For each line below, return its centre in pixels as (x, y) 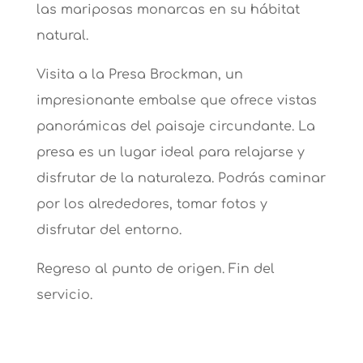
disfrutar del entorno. (109, 231)
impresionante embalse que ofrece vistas (176, 101)
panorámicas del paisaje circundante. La (175, 127)
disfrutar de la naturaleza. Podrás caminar (181, 179)
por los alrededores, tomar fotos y (152, 205)
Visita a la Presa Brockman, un (139, 75)
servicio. (64, 295)
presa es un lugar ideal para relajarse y (170, 153)
